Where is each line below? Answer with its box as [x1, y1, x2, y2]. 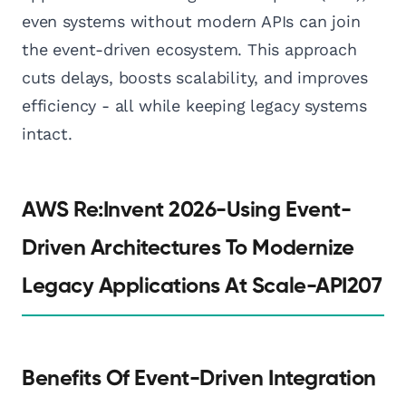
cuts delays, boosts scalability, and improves [22, 68, 368, 88]
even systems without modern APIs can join [22, 12, 361, 32]
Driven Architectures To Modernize [22, 237, 354, 260]
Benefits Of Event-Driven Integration [22, 368, 376, 391]
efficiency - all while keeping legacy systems [22, 96, 367, 116]
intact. [22, 124, 72, 144]
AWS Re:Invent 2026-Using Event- [22, 199, 352, 222]
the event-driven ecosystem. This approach [22, 40, 357, 60]
